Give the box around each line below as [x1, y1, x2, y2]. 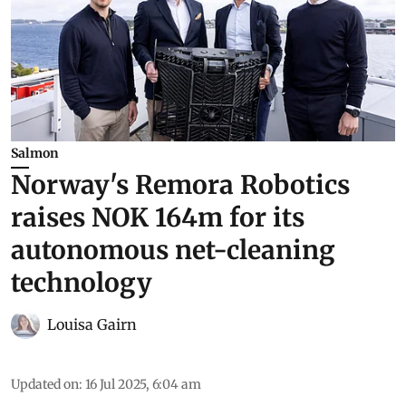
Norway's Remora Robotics [11, 168, 350, 201]
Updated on [11, 375, 79, 392]
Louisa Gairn [47, 314, 137, 333]
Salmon [11, 144, 59, 161]
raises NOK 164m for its [11, 200, 304, 234]
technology [11, 266, 152, 299]
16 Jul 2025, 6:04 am [85, 375, 201, 392]
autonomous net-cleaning [11, 233, 335, 266]
